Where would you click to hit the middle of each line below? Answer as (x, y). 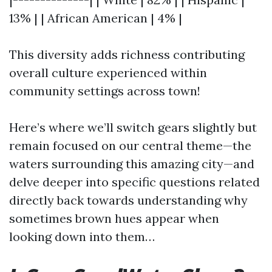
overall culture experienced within (108, 73)
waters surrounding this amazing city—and (132, 164)
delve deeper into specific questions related (134, 182)
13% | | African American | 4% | (96, 18)
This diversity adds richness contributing (127, 54)
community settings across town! (105, 91)
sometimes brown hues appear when (114, 218)
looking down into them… (82, 236)
